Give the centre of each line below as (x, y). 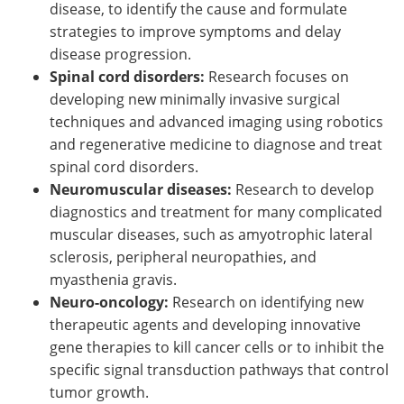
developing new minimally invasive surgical (195, 99)
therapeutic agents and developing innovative (205, 324)
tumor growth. (99, 392)
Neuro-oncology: (111, 302)
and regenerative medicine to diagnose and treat (216, 144)
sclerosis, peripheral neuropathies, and (183, 257)
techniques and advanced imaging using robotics (216, 121)
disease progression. (120, 54)
